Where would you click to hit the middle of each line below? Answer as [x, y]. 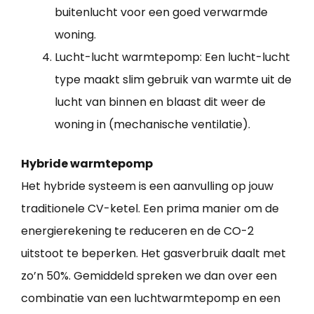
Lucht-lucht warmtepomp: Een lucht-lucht [172, 57]
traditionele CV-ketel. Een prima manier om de [150, 209]
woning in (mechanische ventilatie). [152, 125]
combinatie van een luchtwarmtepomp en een [151, 299]
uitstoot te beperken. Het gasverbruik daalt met [153, 254]
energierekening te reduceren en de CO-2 [137, 231]
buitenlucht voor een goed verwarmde [161, 13]
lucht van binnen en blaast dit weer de [160, 102]
